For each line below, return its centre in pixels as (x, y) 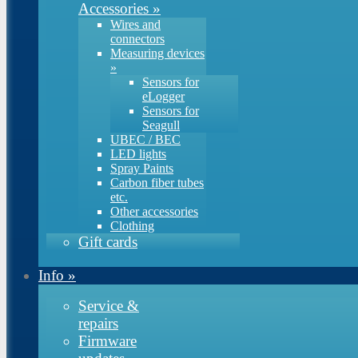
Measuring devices (157, 53)
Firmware (107, 341)
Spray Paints (142, 168)
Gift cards (108, 242)
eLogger (163, 96)
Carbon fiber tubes (157, 183)
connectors (137, 39)
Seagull (161, 125)
